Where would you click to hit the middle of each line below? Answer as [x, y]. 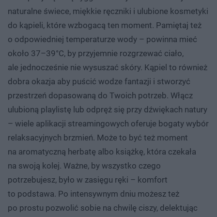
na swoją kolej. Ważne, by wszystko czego [84, 165]
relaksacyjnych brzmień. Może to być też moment [98, 137]
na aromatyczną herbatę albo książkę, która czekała [102, 151]
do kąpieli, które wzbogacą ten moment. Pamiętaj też [105, 25]
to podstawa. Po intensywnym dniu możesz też [93, 194]
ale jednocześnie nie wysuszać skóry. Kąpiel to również [108, 67]
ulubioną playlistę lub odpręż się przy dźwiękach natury [108, 109]
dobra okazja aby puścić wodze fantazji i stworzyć [99, 81]
